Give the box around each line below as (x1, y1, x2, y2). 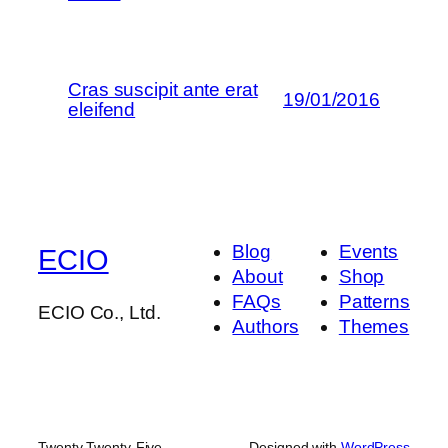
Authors (232, 316, 299, 338)
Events (338, 241, 399, 263)
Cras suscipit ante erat (68, 78, 258, 100)
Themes (338, 316, 410, 338)
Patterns (338, 291, 410, 313)
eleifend (68, 98, 136, 120)
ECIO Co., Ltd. (38, 302, 161, 324)
